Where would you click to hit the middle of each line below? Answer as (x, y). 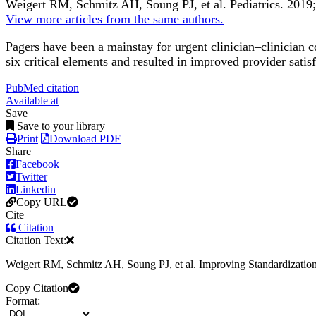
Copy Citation (37, 288)
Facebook (37, 164)
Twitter (31, 177)
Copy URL (42, 202)
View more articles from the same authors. (115, 19)
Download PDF (85, 139)
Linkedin (36, 190)
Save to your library (61, 126)
